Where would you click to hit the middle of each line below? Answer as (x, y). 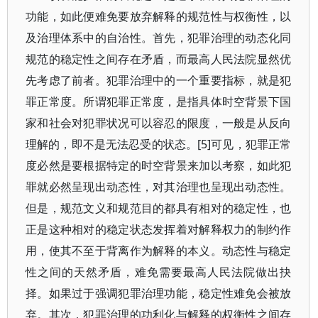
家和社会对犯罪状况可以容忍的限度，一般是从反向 (159, 123)
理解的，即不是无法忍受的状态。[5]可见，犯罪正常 (159, 144)
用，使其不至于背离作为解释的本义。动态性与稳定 (159, 251)
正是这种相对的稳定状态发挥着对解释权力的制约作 (159, 229)
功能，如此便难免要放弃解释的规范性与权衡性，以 (159, 16)
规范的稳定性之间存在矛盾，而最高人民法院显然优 (159, 59)
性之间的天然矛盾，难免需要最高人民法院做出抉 (159, 272)
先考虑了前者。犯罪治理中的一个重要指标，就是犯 (159, 80)
